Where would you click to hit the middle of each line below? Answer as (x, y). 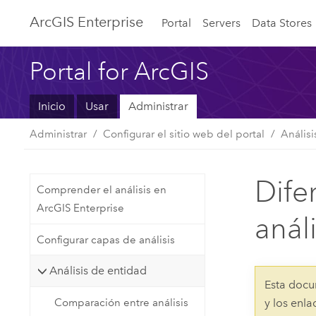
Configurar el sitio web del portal (184, 134)
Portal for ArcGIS (120, 71)
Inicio (52, 107)
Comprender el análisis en (101, 190)
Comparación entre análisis (122, 302)
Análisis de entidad (98, 271)
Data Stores (281, 23)
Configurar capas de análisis (105, 239)
